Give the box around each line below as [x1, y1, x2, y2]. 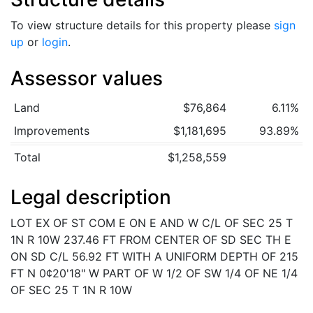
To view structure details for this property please [10, 18, 274, 32]
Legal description [10, 185, 171, 209]
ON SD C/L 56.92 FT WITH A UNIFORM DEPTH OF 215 [10, 249, 298, 263]
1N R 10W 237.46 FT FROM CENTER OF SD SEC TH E [10, 233, 291, 247]
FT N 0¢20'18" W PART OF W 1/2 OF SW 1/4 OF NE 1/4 [10, 266, 298, 280]
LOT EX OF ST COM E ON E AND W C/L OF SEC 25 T [10, 216, 293, 230]
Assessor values [10, 66, 163, 90]
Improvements [13, 124, 89, 138]
